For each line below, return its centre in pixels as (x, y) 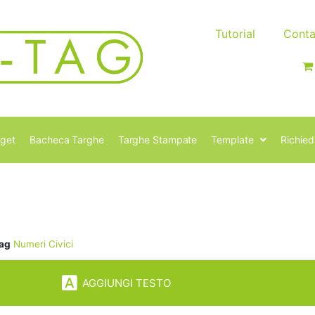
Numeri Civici (43, 244)
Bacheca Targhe (67, 140)
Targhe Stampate (157, 140)
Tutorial (235, 34)
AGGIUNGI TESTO (126, 283)
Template (232, 140)
